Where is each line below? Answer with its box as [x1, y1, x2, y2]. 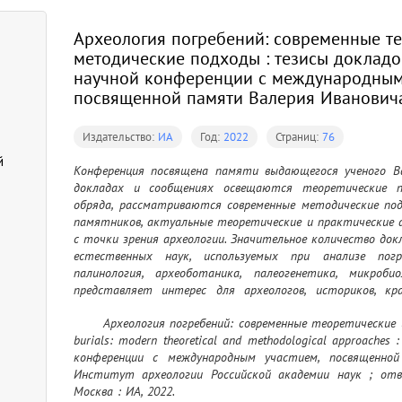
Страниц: [275, 129, 322, 144]
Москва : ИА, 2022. [74, 383, 175, 399]
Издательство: [83, 129, 158, 144]
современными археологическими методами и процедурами [74, 299, 399, 315]
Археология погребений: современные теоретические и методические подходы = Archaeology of [74, 315, 103, 331]
